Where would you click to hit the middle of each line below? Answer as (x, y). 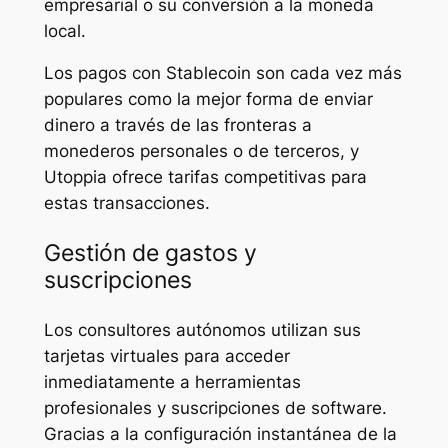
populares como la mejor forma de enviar (208, 99)
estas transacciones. (126, 203)
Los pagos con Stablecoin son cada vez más (222, 73)
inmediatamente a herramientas (172, 381)
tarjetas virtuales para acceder (166, 355)
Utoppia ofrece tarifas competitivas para (205, 177)
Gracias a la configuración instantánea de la (220, 433)
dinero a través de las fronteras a (177, 125)
